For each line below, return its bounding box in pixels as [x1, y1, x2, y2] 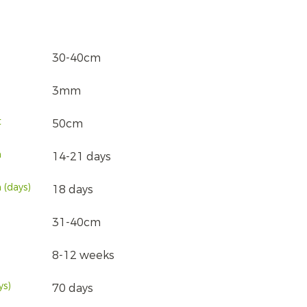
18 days [51, 182, 93, 197]
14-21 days [51, 149, 111, 164]
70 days [51, 281, 93, 295]
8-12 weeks [51, 248, 114, 262]
